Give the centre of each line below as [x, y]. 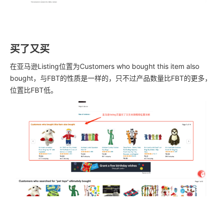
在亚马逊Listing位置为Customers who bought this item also [105, 66]
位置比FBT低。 [34, 90]
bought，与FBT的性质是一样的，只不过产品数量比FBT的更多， [111, 78]
